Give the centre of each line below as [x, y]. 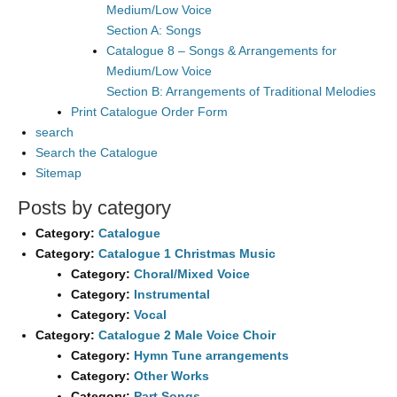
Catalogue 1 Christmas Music [187, 253]
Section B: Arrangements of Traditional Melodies [241, 91]
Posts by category [94, 208]
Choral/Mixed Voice [192, 274]
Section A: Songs [154, 30]
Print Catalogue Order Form [149, 112]
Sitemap [58, 173]
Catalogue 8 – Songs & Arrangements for [222, 51]
